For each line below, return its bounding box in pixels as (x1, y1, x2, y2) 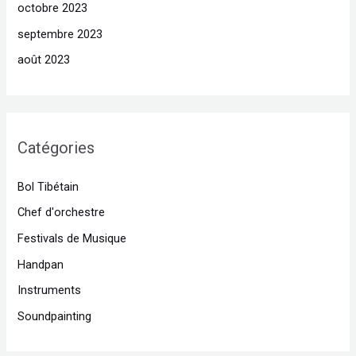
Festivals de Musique (17, 231, 127, 246)
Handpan (17, 257, 64, 272)
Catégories (17, 137, 95, 157)
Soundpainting (17, 308, 92, 323)
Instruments (17, 283, 82, 298)
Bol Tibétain (17, 179, 79, 194)
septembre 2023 (17, 26, 103, 41)
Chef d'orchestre (17, 205, 106, 220)
